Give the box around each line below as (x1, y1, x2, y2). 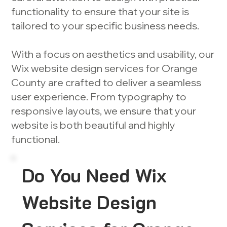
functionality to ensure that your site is (11, 5, 190, 18)
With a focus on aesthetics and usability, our (11, 48, 215, 61)
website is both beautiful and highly (11, 119, 176, 132)
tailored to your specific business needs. (11, 19, 200, 32)
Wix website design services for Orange (11, 62, 198, 75)
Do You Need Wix (21, 162, 167, 188)
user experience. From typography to (11, 90, 187, 103)
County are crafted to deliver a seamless (11, 76, 202, 89)
